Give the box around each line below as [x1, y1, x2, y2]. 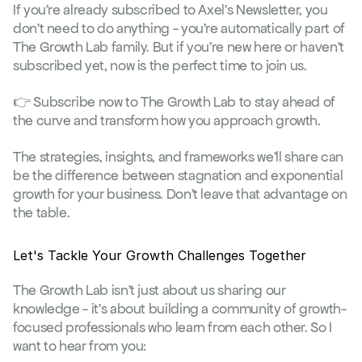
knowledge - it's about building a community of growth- [13, 300, 347, 318]
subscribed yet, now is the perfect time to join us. [13, 57, 307, 74]
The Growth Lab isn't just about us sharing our [13, 281, 286, 299]
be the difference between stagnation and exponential [13, 166, 343, 184]
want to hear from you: [13, 337, 147, 355]
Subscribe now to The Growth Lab [33, 93, 237, 111]
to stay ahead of [236, 93, 336, 111]
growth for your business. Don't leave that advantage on [13, 185, 347, 203]
